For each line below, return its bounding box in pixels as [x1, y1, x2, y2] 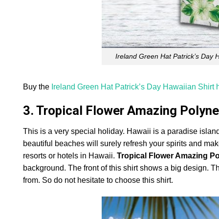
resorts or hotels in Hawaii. [23, 152, 117, 160]
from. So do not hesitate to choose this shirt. [23, 176, 173, 185]
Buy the [23, 82, 51, 91]
